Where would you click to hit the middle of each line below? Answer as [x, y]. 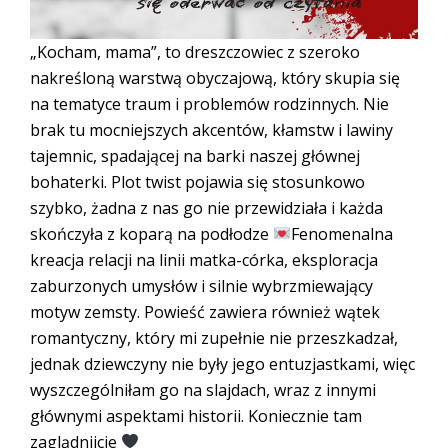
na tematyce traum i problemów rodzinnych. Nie [209, 103]
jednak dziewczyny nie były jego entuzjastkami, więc [222, 363]
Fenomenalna [342, 233]
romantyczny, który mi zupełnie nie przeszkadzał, [214, 337]
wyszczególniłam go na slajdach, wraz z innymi [203, 389]
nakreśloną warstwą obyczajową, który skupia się [215, 77]
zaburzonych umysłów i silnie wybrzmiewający [201, 285]
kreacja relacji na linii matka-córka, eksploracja [204, 259]
